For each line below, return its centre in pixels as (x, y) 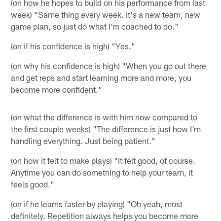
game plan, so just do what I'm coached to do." (95, 26)
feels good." (33, 184)
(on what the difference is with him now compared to (104, 117)
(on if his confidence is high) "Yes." (73, 46)
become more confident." (57, 90)
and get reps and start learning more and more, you (101, 78)
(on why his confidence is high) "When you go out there (109, 66)
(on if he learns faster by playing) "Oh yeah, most (97, 204)
